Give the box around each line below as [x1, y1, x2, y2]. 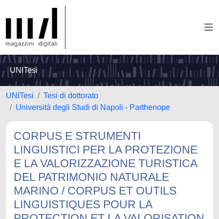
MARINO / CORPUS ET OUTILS [14, 184, 176, 197]
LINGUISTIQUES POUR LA [14, 198, 152, 211]
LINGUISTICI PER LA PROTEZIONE [14, 143, 197, 156]
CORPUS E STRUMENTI [14, 130, 141, 142]
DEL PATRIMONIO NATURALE [14, 171, 169, 183]
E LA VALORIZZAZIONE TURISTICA [14, 157, 197, 170]
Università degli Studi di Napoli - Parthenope [16, 103, 170, 111]
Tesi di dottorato [44, 91, 98, 100]
